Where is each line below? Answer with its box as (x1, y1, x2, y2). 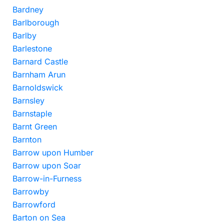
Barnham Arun (12, 69, 65, 79)
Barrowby (12, 186, 49, 196)
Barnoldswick (12, 82, 63, 92)
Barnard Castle (12, 56, 68, 66)
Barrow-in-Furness (12, 173, 81, 183)
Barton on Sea (12, 212, 65, 222)
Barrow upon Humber (12, 147, 93, 157)
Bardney (12, 4, 43, 14)
